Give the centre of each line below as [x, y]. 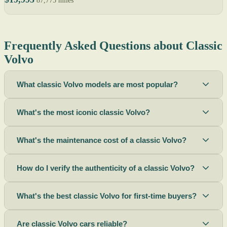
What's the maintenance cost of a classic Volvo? [102, 140]
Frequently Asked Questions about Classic [113, 45]
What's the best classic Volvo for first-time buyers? [107, 196]
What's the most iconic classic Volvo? [83, 112]
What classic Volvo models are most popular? [97, 84]
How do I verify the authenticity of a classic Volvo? [106, 168]
